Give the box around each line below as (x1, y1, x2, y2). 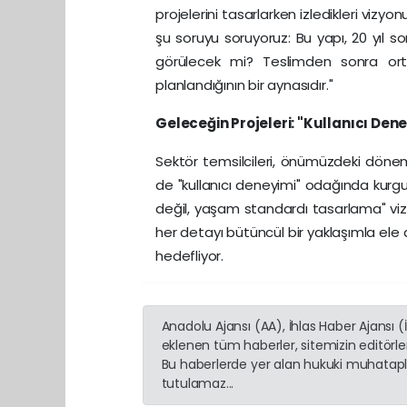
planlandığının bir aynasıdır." (155, 74, 333, 94)
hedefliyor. (155, 245, 223, 265)
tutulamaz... (161, 373, 234, 392)
